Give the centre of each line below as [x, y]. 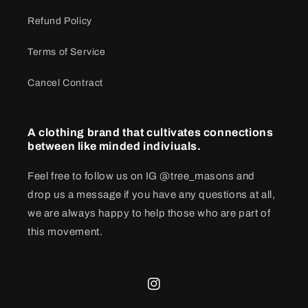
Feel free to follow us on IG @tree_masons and [142, 176]
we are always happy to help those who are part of [149, 213]
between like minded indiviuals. [114, 146]
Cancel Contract [65, 82]
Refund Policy [60, 21]
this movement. [65, 231]
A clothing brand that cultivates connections [151, 132]
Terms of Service [67, 52]
